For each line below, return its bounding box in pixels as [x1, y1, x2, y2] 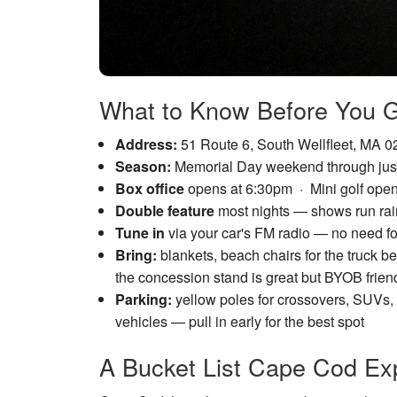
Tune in [114, 222, 165, 243]
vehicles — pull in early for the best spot [114, 310, 364, 331]
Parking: [114, 288, 172, 309]
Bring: [114, 244, 157, 265]
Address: [114, 133, 177, 154]
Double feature [114, 199, 214, 221]
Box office [114, 177, 184, 198]
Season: [114, 155, 171, 176]
